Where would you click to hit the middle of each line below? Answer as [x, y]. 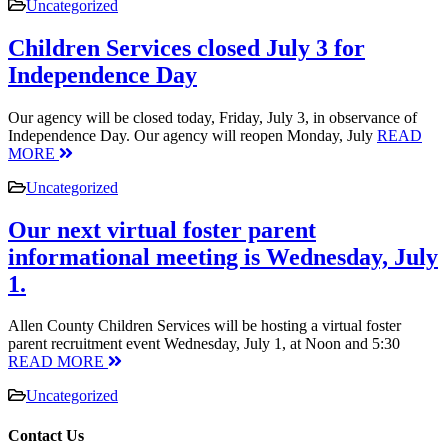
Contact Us [46, 435]
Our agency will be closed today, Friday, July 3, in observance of [212, 117]
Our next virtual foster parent [162, 229]
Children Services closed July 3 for [186, 47]
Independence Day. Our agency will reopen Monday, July [192, 135]
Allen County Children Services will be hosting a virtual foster [204, 326]
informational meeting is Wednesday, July [223, 256]
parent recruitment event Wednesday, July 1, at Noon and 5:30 [204, 344]
